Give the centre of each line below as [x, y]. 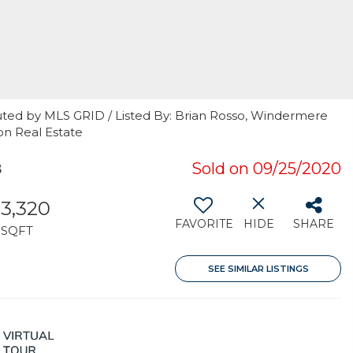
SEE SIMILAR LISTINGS [258, 269]
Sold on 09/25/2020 [266, 169]
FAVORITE [204, 224]
